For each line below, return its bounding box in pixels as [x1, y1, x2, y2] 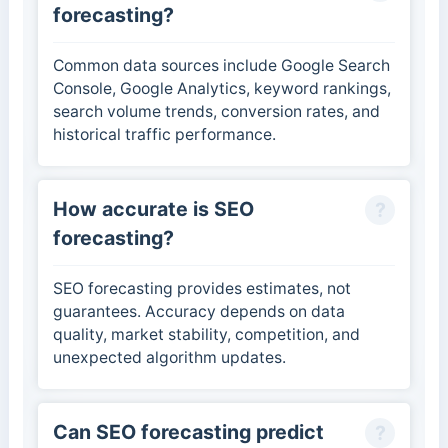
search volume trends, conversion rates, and [52, 102, 380, 122]
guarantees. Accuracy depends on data [52, 302, 345, 322]
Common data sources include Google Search [52, 56, 390, 76]
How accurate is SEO [52, 197, 254, 222]
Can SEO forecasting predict [52, 420, 324, 445]
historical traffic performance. [52, 125, 276, 145]
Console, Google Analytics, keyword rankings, [52, 79, 391, 99]
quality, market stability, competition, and [52, 325, 360, 345]
